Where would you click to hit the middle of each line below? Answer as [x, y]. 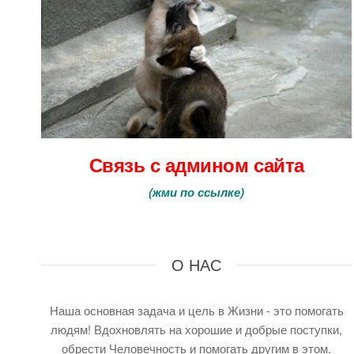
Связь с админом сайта [196, 165]
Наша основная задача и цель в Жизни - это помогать [196, 311]
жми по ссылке [197, 192]
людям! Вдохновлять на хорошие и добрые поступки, [197, 330]
